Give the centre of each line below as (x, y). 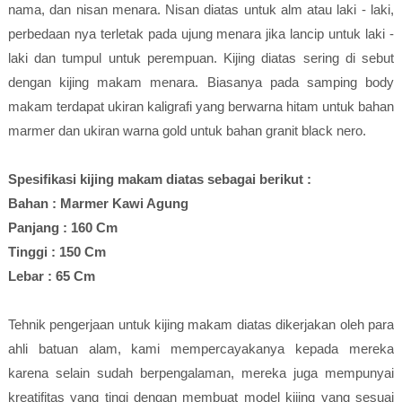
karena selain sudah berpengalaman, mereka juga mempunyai (201, 373)
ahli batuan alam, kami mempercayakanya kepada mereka (201, 349)
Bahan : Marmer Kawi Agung (98, 203)
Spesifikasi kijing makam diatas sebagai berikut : (159, 179)
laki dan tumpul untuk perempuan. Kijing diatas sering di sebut (201, 58)
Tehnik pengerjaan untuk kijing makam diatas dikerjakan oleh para (201, 324)
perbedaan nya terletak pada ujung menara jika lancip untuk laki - (201, 34)
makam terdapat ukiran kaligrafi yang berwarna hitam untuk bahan (201, 106)
